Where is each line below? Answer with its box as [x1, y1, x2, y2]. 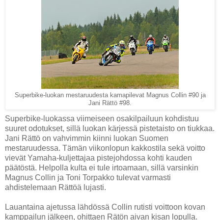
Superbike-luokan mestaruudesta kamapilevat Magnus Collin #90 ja [14, 92, 206, 99]
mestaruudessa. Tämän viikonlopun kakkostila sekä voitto [5, 144, 205, 153]
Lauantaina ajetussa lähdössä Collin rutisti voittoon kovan [5, 203, 205, 212]
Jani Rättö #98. [88, 100, 132, 107]
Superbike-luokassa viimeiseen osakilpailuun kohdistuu [5, 114, 199, 123]
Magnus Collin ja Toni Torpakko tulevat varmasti [5, 173, 171, 182]
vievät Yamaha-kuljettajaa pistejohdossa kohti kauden [5, 154, 192, 163]
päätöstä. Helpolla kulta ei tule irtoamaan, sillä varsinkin [5, 164, 198, 172]
